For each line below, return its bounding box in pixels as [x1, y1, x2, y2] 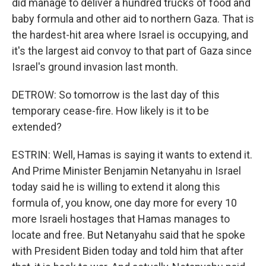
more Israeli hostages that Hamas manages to [12, 213, 230, 225]
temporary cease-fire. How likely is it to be [12, 104, 209, 117]
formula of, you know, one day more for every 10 [12, 197, 237, 209]
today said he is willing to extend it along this [12, 180, 220, 193]
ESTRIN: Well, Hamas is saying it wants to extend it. [12, 148, 252, 161]
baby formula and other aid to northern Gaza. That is [12, 12, 254, 25]
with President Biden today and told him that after [12, 245, 243, 257]
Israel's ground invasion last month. [12, 61, 178, 73]
